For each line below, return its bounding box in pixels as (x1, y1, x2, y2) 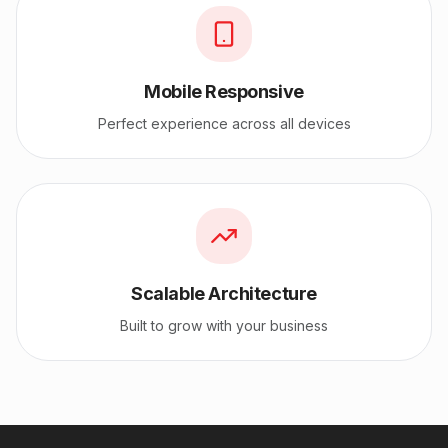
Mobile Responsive (144, 80, 304, 102)
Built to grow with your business (120, 316, 328, 334)
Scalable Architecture (131, 282, 317, 304)
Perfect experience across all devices (97, 114, 351, 132)
